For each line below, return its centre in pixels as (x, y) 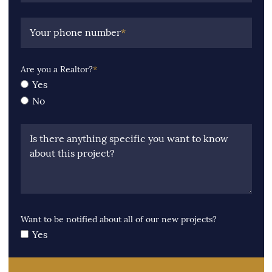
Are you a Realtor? (56, 70)
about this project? (72, 154)
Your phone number (75, 33)
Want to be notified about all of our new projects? (118, 219)
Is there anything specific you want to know (129, 139)
